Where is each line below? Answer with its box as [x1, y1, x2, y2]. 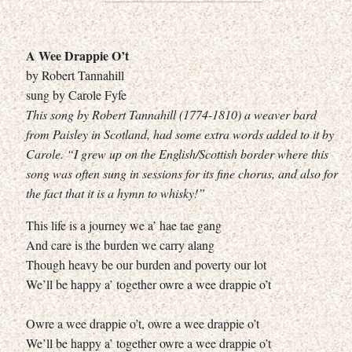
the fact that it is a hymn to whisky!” [26, 184, 205, 201]
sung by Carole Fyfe [26, 86, 126, 103]
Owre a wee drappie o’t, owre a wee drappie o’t [26, 314, 259, 332]
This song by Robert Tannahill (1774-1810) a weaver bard [26, 105, 317, 123]
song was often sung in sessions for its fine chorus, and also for [26, 164, 338, 181]
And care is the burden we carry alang [26, 236, 214, 253]
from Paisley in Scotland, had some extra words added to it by [26, 125, 334, 142]
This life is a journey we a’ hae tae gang [26, 216, 222, 233]
